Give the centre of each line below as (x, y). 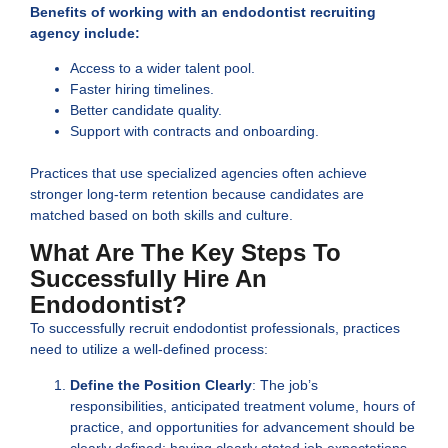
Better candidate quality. (146, 109)
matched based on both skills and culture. (161, 214)
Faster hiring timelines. (142, 88)
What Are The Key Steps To (185, 253)
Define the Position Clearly (161, 384)
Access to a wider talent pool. (162, 67)
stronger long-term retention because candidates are (197, 193)
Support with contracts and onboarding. (194, 130)
